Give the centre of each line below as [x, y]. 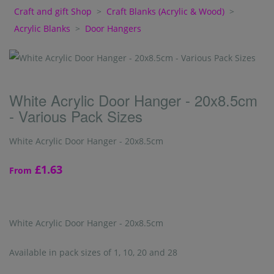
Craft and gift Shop [53, 11]
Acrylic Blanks [42, 28]
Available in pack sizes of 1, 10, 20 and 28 [93, 252]
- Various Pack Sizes [76, 116]
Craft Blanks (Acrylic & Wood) [165, 11]
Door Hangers [113, 28]
